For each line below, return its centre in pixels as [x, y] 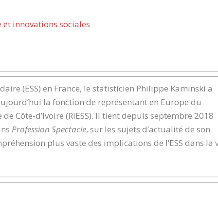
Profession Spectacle [49, 129]
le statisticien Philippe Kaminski [145, 88]
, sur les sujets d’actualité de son [148, 129]
